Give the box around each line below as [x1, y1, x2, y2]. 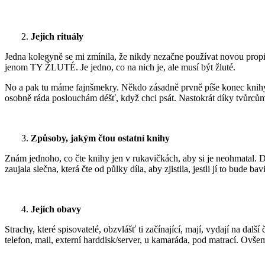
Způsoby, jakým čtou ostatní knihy [31, 133, 170, 144]
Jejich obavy [31, 204, 81, 215]
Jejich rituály [31, 31, 83, 42]
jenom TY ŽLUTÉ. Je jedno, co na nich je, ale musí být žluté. [5, 62, 235, 73]
